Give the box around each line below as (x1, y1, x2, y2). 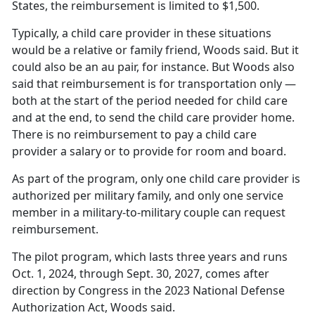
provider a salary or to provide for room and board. (12, 143, 294, 160)
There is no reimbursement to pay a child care (12, 127, 257, 143)
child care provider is (189, 171, 300, 187)
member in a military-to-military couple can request (12, 205, 285, 221)
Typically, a (12, 25, 71, 41)
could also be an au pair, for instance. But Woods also (12, 59, 295, 75)
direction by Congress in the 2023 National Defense (12, 283, 285, 299)
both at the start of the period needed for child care (12, 93, 288, 109)
